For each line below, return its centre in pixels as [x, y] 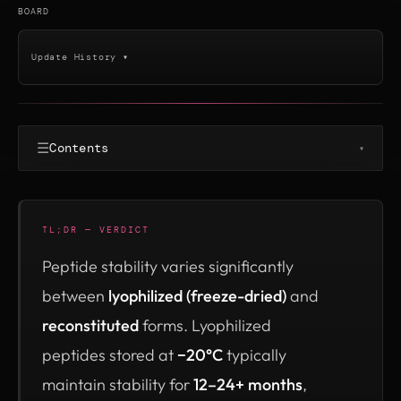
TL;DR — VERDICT [96, 229]
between [75, 295]
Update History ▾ [80, 57]
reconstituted [90, 325]
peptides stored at [110, 354]
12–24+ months [248, 384]
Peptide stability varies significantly [168, 266]
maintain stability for [118, 384]
